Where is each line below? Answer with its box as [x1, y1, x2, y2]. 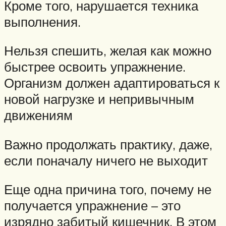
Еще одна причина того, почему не [4, 181, 211, 198]
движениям [4, 107, 73, 124]
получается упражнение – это [4, 197, 181, 214]
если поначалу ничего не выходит [4, 152, 208, 168]
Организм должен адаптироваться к [4, 75, 219, 91]
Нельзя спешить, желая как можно [4, 42, 211, 59]
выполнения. [4, 13, 81, 30]
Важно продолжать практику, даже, [4, 136, 212, 152]
